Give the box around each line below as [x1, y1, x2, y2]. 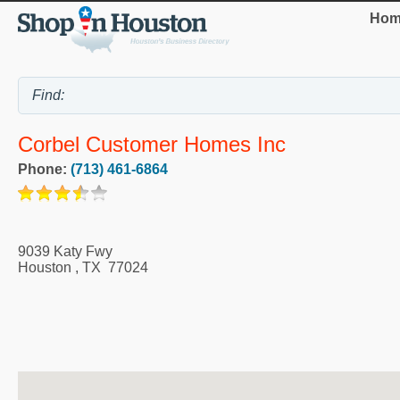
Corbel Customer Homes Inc [18, 132, 286, 157]
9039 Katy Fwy [18, 244, 112, 260]
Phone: [18, 162, 71, 178]
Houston [18, 260, 71, 276]
